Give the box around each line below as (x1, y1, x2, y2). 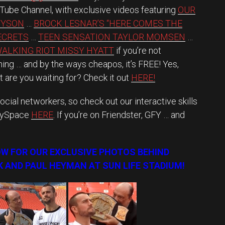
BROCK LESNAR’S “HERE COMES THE (34, 18, 182, 29)
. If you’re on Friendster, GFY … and (53, 109, 185, 120)
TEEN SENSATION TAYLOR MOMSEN (38, 32, 185, 42)
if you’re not (114, 45, 161, 56)
